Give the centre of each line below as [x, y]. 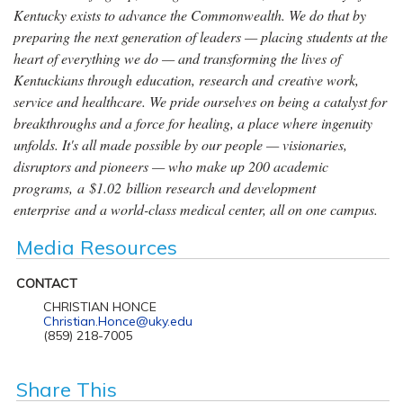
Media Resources [96, 247]
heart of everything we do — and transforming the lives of [177, 58]
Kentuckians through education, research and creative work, [186, 79]
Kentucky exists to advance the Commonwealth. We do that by [190, 14]
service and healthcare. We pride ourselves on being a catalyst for [200, 101]
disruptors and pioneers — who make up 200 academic [171, 166]
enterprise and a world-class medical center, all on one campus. [196, 209]
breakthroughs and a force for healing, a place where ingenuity [193, 122]
